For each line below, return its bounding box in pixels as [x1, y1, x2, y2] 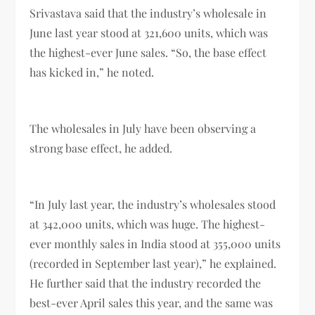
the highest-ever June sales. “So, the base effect [30, 44, 267, 60]
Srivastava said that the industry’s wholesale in [30, 5, 267, 20]
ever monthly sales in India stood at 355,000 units [30, 236, 281, 251]
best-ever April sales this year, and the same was [30, 295, 274, 310]
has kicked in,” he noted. [30, 64, 157, 79]
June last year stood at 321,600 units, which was [30, 25, 269, 40]
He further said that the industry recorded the [30, 275, 262, 290]
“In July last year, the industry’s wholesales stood [30, 196, 276, 212]
